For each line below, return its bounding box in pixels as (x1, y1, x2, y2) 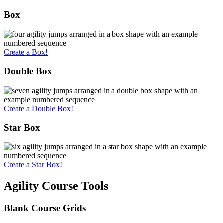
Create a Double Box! (4, 104, 73, 112)
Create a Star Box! (4, 160, 62, 169)
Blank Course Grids (4, 203, 86, 214)
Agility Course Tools (4, 179, 108, 193)
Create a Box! (4, 47, 48, 56)
